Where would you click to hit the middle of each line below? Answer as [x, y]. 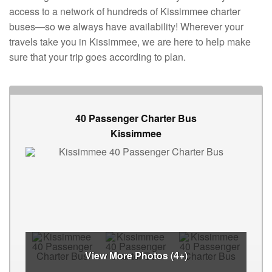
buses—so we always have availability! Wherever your [126, 27]
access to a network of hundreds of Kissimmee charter [125, 12]
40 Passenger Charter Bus [136, 118]
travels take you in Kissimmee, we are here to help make [130, 42]
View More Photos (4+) [136, 256]
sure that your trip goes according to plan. [100, 57]
